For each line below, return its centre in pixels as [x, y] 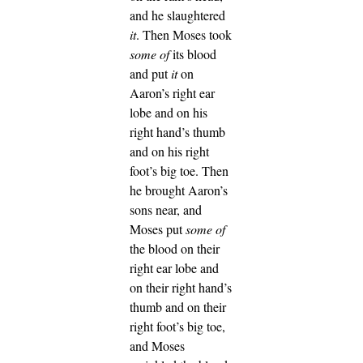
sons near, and [166, 210]
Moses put [158, 229]
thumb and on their [178, 307]
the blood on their [175, 249]
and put [150, 74]
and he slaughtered [177, 15]
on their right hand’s [181, 288]
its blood [193, 54]
